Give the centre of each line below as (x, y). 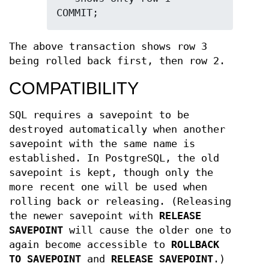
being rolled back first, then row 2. (117, 61)
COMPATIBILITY (74, 88)
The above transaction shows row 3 (108, 46)
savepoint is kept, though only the (111, 172)
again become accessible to (90, 244)
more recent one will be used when (108, 187)
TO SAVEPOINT (45, 259)
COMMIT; (78, 13)
